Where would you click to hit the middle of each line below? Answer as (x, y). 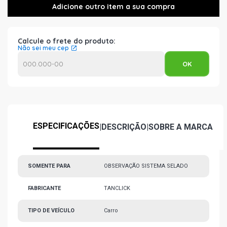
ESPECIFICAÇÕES (66, 126)
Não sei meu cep (43, 48)
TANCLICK (117, 188)
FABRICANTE (44, 188)
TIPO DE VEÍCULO (51, 211)
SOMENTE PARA (49, 166)
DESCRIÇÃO (124, 127)
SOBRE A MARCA (181, 127)
